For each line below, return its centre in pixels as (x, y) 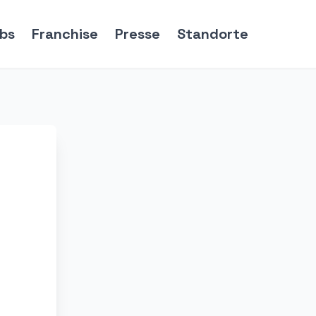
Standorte (213, 34)
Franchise (65, 34)
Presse (138, 34)
